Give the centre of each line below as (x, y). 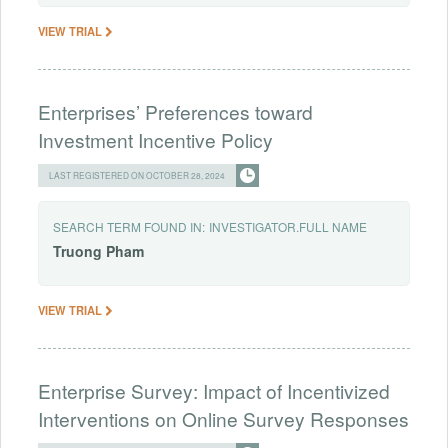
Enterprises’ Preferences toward (175, 112)
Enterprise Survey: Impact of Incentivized (214, 391)
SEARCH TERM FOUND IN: (129, 227)
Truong (77, 251)
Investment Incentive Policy (155, 140)
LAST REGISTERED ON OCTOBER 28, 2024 (137, 175)
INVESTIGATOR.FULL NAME (288, 227)
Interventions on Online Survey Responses (223, 419)
